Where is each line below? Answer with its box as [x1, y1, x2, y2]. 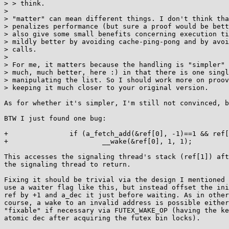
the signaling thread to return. [4, 161, 131, 168]
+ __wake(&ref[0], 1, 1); [4, 138, 192, 145]
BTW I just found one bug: [4, 114, 106, 122]
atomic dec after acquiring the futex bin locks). [4, 214, 200, 222]
